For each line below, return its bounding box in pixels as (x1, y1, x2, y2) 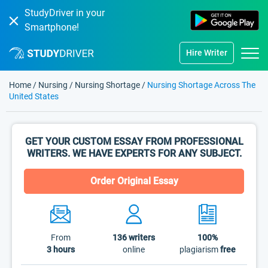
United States (9, 92, 59, 101)
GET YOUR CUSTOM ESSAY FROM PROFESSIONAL (25, 136, 243, 147)
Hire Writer (186, 48, 227, 57)
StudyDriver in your (25, 7, 105, 19)
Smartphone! (25, 22, 79, 33)
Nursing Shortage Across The (147, 80, 255, 90)
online (123, 245, 145, 254)
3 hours (46, 245, 75, 254)
